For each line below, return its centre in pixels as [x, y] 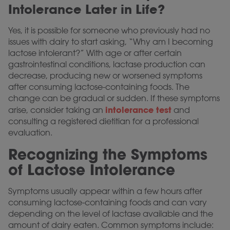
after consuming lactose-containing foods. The [99, 87]
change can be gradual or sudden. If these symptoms [114, 98]
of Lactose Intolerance [92, 170]
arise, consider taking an [57, 110]
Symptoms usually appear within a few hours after [105, 191]
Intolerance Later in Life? [87, 9]
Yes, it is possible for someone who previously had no [109, 30]
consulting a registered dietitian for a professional [103, 121]
